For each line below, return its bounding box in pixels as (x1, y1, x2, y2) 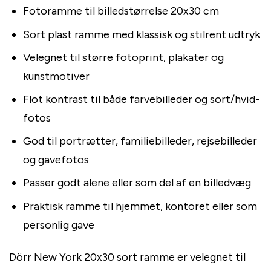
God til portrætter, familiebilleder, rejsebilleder (22, 134, 257, 148)
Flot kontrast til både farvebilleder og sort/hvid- (22, 93, 260, 106)
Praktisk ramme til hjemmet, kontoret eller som (22, 199, 257, 213)
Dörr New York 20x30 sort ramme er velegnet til (9, 250, 246, 264)
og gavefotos (22, 153, 89, 167)
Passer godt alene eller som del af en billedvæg (22, 176, 251, 190)
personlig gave (22, 218, 94, 232)
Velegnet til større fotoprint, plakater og (22, 50, 224, 64)
